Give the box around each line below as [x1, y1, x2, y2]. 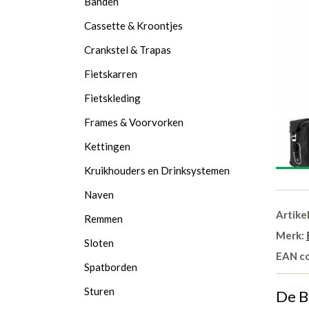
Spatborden [84, 261, 137, 273]
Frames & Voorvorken [84, 116, 183, 128]
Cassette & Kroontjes [84, 19, 183, 32]
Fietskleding [84, 92, 141, 104]
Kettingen [84, 140, 130, 152]
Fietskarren [84, 68, 137, 80]
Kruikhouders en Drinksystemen [84, 164, 230, 177]
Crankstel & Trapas [84, 43, 171, 56]
